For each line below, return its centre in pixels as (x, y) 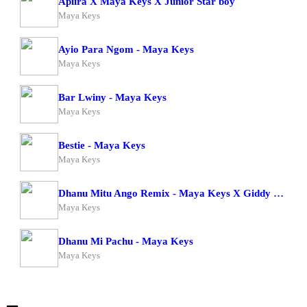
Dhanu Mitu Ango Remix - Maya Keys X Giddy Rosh (279, 193)
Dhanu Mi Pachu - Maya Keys (126, 241)
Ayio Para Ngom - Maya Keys (126, 49)
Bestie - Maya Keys (102, 145)
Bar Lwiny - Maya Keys (112, 97)
